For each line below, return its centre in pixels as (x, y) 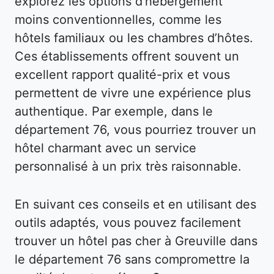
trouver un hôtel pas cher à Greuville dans (136, 241)
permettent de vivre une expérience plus (133, 93)
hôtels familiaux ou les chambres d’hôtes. (134, 38)
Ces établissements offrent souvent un (127, 56)
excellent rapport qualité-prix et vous (122, 74)
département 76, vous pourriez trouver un (135, 129)
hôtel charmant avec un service (106, 148)
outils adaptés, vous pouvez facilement (128, 222)
